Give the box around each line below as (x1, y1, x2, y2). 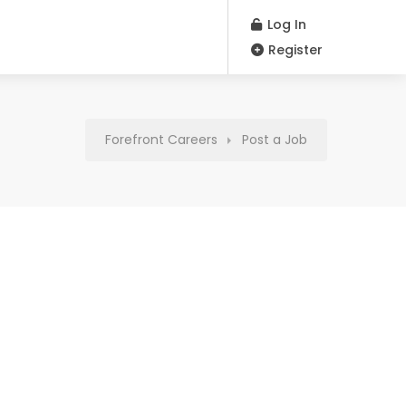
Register (265, 41, 323, 59)
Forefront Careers (105, 130, 217, 150)
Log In (264, 15, 306, 34)
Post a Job (242, 130, 307, 150)
